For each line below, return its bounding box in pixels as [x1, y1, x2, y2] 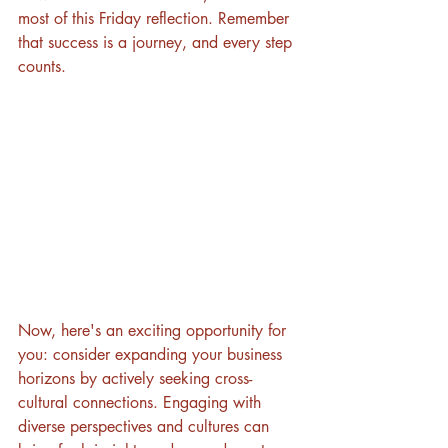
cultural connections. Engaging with [18, 391, 266, 413]
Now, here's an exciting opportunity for [18, 319, 291, 341]
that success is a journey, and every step [18, 32, 297, 54]
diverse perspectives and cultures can [18, 415, 274, 437]
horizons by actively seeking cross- [18, 367, 252, 389]
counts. [18, 56, 71, 78]
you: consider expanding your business [18, 343, 287, 365]
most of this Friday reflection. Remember [18, 8, 294, 30]
